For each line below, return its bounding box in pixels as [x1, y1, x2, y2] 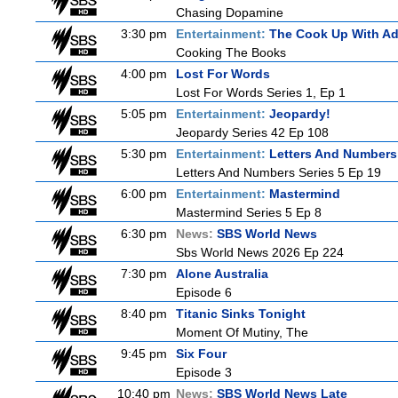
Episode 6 [176, 285, 232, 299]
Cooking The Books [176, 45, 286, 60]
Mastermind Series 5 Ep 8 [176, 205, 322, 219]
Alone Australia [176, 267, 268, 281]
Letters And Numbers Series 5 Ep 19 [176, 165, 381, 179]
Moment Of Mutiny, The [176, 325, 308, 339]
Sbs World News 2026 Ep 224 [176, 245, 344, 259]
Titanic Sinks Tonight [176, 306, 306, 321]
